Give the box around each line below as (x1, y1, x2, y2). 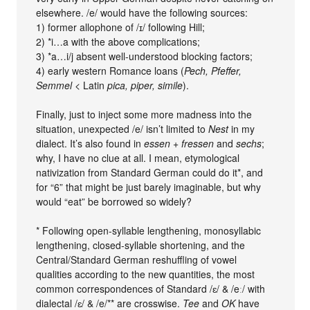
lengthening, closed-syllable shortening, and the (36, 238, 246, 252)
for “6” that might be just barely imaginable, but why (36, 180, 262, 194)
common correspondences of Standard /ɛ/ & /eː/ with (36, 282, 266, 295)
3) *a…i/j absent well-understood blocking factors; (36, 49, 253, 63)
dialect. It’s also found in (36, 136, 145, 150)
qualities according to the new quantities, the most (36, 267, 255, 281)
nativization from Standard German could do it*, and (36, 165, 264, 179)
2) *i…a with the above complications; (36, 35, 201, 48)
